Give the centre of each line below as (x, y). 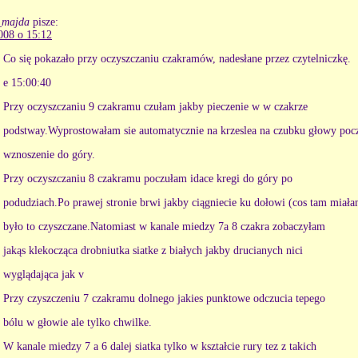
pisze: (46, 22)
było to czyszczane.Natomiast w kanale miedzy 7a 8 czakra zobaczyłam (164, 227)
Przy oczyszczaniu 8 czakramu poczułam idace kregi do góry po (148, 179)
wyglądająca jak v (44, 275)
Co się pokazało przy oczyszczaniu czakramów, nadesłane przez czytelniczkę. (177, 59)
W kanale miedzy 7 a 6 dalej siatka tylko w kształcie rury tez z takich (160, 347)
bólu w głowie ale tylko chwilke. (78, 323)
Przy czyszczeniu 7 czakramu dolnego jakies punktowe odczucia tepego (164, 299)
